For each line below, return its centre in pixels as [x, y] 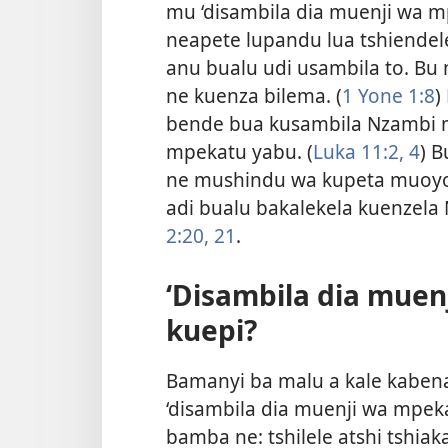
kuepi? [211, 330]
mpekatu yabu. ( [239, 152]
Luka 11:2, [358, 152]
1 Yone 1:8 [388, 96]
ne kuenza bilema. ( [254, 96]
